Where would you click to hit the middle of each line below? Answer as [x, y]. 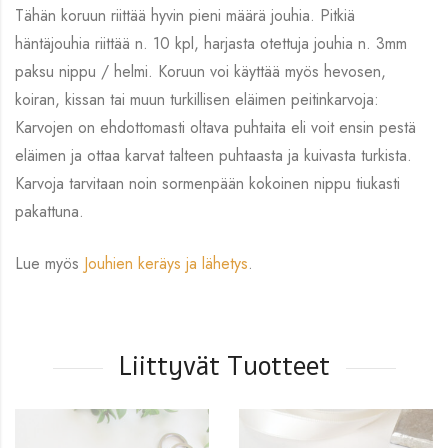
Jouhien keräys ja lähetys [166, 263]
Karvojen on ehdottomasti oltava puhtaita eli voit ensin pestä [215, 127]
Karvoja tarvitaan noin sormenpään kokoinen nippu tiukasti [207, 183]
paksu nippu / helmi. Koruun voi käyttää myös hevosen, [200, 71]
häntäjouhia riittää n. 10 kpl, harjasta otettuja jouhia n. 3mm [211, 43]
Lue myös [49, 263]
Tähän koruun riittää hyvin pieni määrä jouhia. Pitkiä [185, 15]
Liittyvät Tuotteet [224, 366]
